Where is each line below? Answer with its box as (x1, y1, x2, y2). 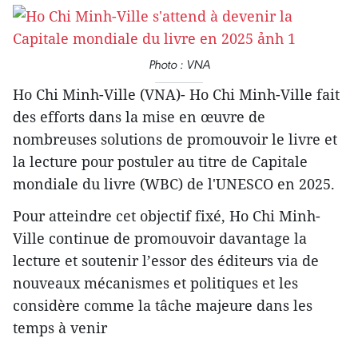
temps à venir (13, 318, 107, 337)
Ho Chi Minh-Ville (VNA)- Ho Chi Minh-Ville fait (13, 85, 340, 104)
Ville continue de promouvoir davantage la (13, 229, 307, 248)
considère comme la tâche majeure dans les (13, 296, 312, 315)
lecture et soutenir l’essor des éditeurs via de (13, 251, 319, 270)
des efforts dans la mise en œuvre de (13, 107, 265, 126)
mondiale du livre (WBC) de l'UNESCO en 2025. (13, 174, 335, 193)
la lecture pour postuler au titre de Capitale (13, 152, 308, 171)
